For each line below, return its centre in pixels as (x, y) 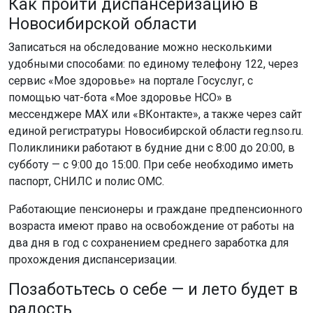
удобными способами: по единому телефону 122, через (153, 64)
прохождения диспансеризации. (93, 259)
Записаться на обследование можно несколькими (140, 47)
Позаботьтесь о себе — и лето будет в (153, 289)
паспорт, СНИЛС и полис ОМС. (86, 181)
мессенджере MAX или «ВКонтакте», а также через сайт (155, 114)
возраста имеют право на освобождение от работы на (151, 226)
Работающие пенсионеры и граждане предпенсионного (155, 209)
